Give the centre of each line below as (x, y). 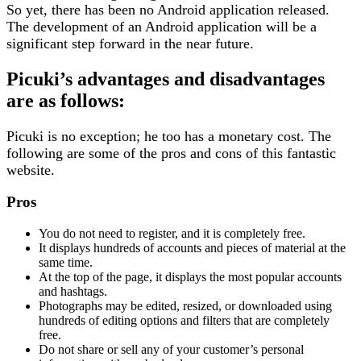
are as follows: (66, 100)
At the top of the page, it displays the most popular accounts (190, 277)
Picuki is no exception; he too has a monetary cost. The (169, 136)
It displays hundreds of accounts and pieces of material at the (192, 248)
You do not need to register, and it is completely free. (172, 234)
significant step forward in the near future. (130, 43)
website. (31, 170)
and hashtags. (73, 292)
